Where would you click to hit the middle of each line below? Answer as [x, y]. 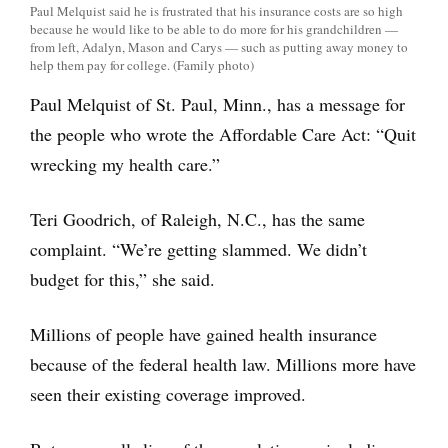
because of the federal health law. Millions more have [223, 364]
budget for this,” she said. [122, 279]
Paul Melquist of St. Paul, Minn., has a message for [217, 104]
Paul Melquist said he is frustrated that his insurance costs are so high [216, 11]
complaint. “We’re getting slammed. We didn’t [198, 249]
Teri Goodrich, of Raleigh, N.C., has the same [197, 219]
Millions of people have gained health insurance [203, 334]
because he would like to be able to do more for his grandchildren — [214, 29]
